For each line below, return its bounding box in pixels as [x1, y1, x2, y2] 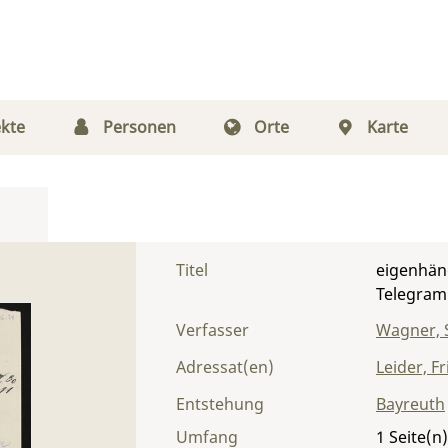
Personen [102, 116, 176, 138]
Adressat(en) [176, 356, 274, 378]
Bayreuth [376, 393, 445, 415]
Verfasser [176, 319, 249, 341]
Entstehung [176, 393, 264, 415]
